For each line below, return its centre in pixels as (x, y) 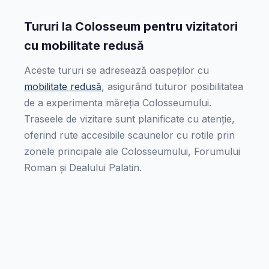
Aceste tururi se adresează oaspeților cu (116, 70)
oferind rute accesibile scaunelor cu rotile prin (129, 135)
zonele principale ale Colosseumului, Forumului (132, 151)
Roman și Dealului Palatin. (83, 168)
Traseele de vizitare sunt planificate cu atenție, (129, 119)
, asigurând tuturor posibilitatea (172, 86)
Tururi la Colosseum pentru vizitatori (131, 26)
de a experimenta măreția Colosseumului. (118, 103)
